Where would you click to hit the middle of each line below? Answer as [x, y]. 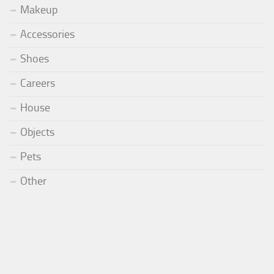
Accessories [47, 34]
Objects [37, 132]
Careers [38, 83]
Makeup [39, 9]
